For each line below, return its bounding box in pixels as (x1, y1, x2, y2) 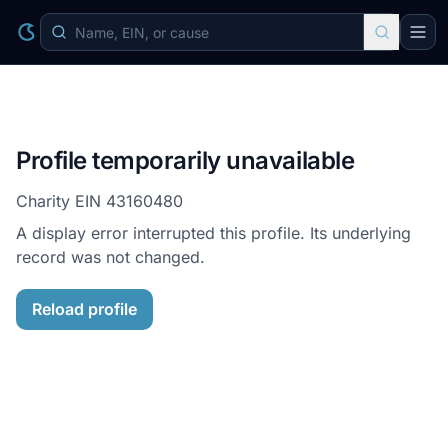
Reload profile (32, 299, 137, 319)
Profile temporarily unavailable (16, 146, 355, 175)
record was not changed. (16, 247, 205, 267)
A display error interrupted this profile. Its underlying (16, 223, 411, 243)
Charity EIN (16, 191, 106, 211)
